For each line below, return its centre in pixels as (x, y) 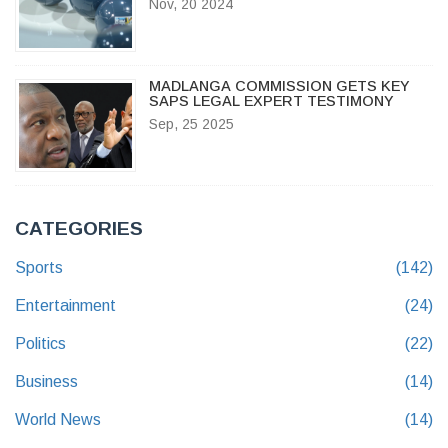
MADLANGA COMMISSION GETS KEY (279, 85)
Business (46, 381)
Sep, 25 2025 (191, 123)
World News (58, 419)
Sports (39, 267)
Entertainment (65, 305)
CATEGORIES (79, 228)
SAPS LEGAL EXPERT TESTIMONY (271, 100)
